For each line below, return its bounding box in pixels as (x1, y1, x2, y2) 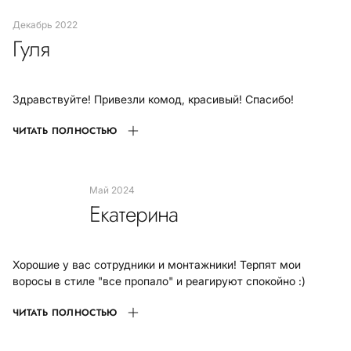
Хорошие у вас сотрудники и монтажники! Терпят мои (13, 258, 301, 271)
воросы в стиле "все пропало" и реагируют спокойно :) (13, 274, 306, 288)
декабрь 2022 (20, 19, 78, 31)
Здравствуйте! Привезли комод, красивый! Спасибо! (13, 92, 294, 106)
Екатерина (89, 198, 179, 230)
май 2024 (98, 184, 135, 196)
